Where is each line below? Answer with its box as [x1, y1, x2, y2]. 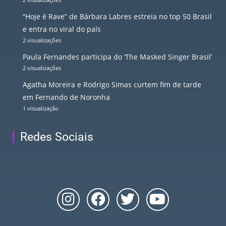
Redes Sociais [20, 130, 93, 144]
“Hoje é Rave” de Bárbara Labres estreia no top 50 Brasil [23, 12, 212, 22]
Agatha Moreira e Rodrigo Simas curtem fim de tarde [23, 80, 201, 90]
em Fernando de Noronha [23, 92, 110, 102]
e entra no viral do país [23, 24, 101, 34]
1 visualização [23, 104, 59, 112]
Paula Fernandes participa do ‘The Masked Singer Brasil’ [23, 52, 212, 62]
